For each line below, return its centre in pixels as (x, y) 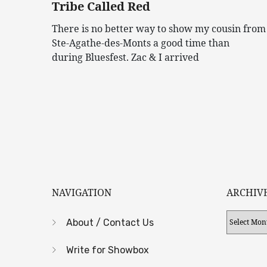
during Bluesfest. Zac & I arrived (125, 57)
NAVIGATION (82, 192)
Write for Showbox (108, 250)
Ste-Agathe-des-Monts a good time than (141, 43)
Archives (246, 217)
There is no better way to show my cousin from (159, 28)
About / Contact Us (110, 222)
